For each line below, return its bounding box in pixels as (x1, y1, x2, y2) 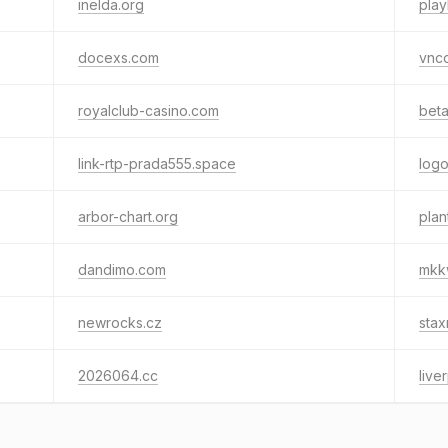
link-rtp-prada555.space (78, 155, 236, 172)
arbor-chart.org (78, 208, 178, 225)
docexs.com (78, 49, 159, 66)
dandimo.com (78, 261, 166, 278)
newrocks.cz (78, 314, 162, 331)
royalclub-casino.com (78, 102, 219, 119)
